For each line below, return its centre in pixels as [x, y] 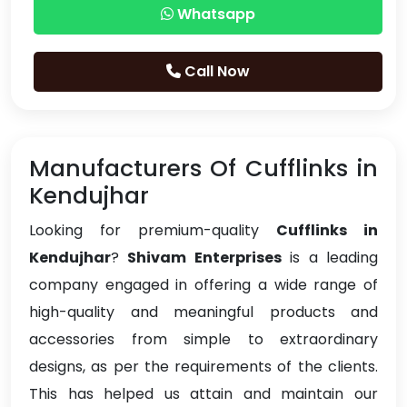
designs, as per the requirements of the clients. [203, 367]
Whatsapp [214, 15]
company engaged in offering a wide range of [203, 285]
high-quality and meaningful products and [203, 313]
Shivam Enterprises [204, 258]
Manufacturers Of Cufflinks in [203, 169]
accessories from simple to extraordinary [203, 340]
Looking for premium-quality [153, 231]
